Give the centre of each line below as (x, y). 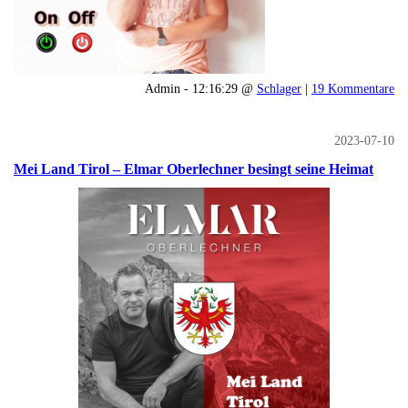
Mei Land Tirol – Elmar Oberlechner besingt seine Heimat (194, 169)
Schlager (279, 88)
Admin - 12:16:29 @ (201, 88)
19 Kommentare (353, 88)
